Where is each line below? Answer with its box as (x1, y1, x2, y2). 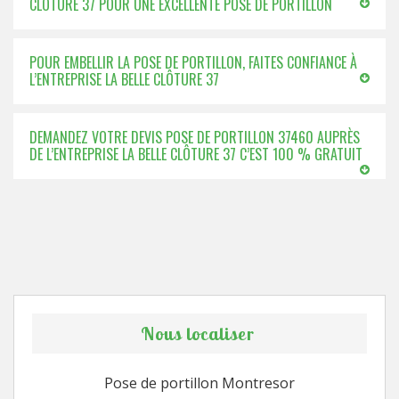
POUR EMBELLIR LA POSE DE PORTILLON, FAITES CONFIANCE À (29, 52, 357, 73)
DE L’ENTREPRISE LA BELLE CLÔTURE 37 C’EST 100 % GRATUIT (29, 143, 362, 165)
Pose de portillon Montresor (104, 373, 295, 393)
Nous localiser (140, 322, 255, 345)
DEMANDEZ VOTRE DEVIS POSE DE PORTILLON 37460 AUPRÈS (29, 126, 360, 148)
